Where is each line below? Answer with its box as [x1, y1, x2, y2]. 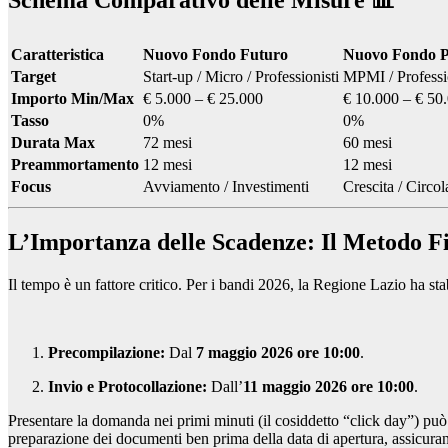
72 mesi [143, 133, 192, 151]
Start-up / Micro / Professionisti [143, 67, 339, 85]
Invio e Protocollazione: [48, 377, 207, 395]
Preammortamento [11, 155, 139, 173]
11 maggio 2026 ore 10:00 [243, 377, 414, 395]
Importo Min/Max [11, 89, 134, 107]
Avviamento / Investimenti [143, 177, 309, 195]
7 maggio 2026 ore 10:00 [196, 343, 360, 361]
